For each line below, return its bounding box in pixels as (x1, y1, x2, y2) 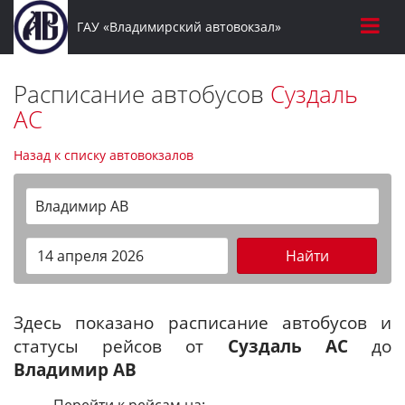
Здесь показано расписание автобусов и (14, 311, 391, 334)
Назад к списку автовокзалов (14, 146, 193, 164)
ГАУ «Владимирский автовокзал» (76, 18, 281, 35)
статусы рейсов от (14, 334, 228, 357)
